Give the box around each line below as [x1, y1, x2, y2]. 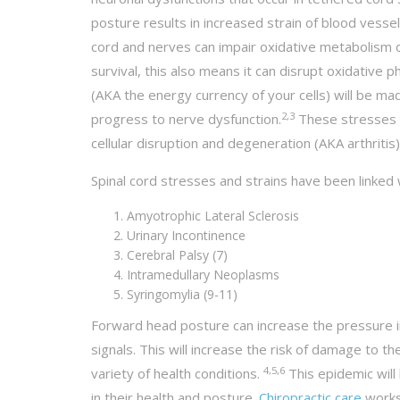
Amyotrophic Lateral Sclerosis [127, 207, 299, 225]
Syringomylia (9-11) [127, 286, 237, 304]
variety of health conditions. [91, 364, 263, 383]
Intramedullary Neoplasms [127, 266, 279, 284]
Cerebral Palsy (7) [127, 246, 228, 264]
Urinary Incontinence [127, 227, 246, 245]
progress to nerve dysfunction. [91, 110, 281, 129]
